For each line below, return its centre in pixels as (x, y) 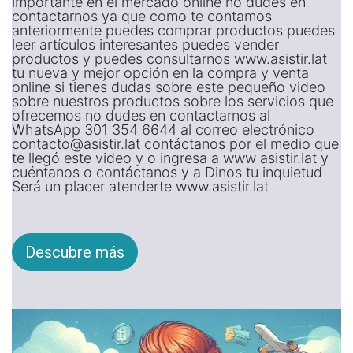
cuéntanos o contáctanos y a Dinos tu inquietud (167, 172)
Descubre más (75, 252)
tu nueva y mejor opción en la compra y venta (160, 72)
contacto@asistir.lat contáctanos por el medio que (175, 143)
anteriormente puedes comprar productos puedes (173, 30)
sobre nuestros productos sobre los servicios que (173, 101)
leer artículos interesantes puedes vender (145, 44)
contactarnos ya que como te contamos (142, 16)
